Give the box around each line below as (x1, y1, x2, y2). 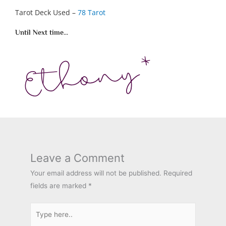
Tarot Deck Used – (15, 7, 78, 17)
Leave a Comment (30, 151, 125, 165)
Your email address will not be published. (30, 169, 161, 178)
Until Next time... (15, 28, 68, 36)
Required (163, 169, 192, 178)
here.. (30, 216, 48, 225)
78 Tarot (78, 7, 105, 17)
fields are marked (30, 182, 88, 190)
